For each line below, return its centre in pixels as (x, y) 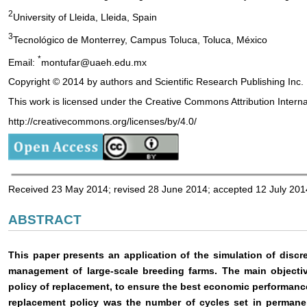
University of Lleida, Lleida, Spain (85, 17)
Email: (23, 62)
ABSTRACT (45, 220)
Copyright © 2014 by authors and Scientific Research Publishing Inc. (156, 82)
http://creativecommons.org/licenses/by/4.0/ (102, 122)
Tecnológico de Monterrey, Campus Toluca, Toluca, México (140, 39)
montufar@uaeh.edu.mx (94, 62)
